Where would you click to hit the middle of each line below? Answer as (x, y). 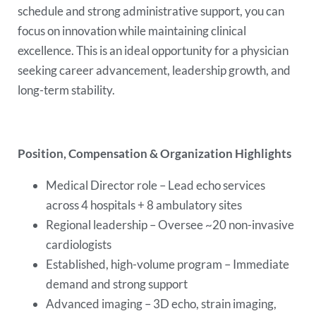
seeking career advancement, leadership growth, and (154, 70)
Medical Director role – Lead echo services (156, 186)
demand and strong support (118, 284)
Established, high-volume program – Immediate (168, 265)
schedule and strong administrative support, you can (151, 11)
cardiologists (80, 245)
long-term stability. (68, 90)
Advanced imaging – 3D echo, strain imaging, (162, 304)
